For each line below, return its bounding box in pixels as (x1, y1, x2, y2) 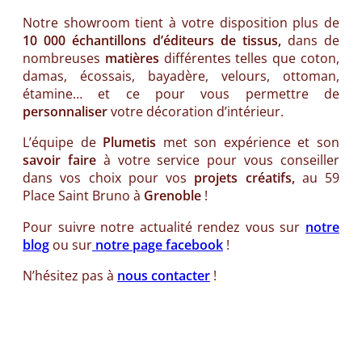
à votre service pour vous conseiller (95, 151, 340, 170)
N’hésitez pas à (23, 266, 117, 284)
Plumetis (95, 133, 157, 152)
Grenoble (141, 187, 201, 205)
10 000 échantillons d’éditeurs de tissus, (23, 32, 281, 50)
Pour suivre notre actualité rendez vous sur (23, 217, 305, 236)
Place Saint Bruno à (23, 187, 141, 205)
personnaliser (23, 103, 107, 121)
